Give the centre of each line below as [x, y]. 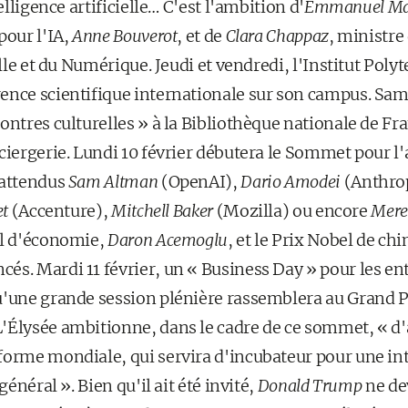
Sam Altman [113, 181]
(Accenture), [60, 210]
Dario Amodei [291, 181]
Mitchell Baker [162, 210]
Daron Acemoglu [168, 240]
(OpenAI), [199, 181]
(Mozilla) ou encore [292, 210]
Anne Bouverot [125, 36]
